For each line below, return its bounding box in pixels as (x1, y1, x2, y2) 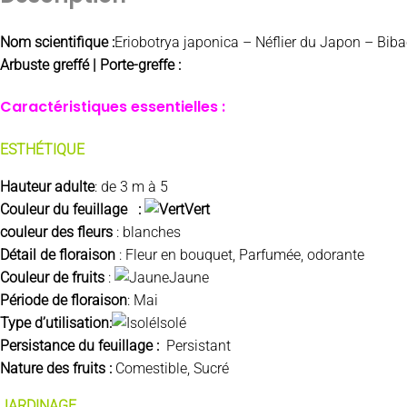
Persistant (166, 336, 231, 354)
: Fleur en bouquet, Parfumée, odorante (115, 245, 364, 263)
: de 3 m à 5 (94, 177, 168, 195)
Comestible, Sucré (115, 359, 229, 377)
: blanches (113, 223, 181, 241)
